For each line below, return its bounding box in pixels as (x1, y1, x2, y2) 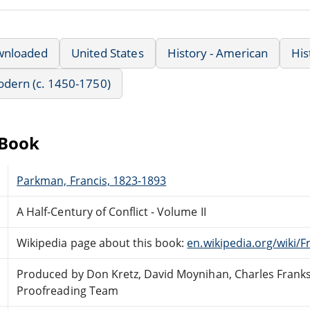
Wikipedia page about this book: (17, 235, 188, 250)
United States (71, 44, 144, 61)
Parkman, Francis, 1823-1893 (17, 172, 167, 188)
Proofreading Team (17, 282, 118, 298)
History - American (167, 44, 268, 61)
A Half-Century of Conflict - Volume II (17, 203, 206, 219)
